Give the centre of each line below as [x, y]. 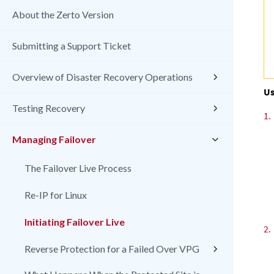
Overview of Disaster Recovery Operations [102, 77]
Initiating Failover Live [75, 222]
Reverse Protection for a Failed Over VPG [112, 249]
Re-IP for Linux [56, 195]
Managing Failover [54, 139]
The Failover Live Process [78, 168]
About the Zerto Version [63, 14]
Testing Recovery [49, 108]
